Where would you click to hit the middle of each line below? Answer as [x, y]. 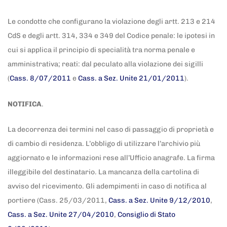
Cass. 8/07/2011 [40, 79]
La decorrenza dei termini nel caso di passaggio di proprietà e [111, 130]
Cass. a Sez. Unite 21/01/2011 [131, 79]
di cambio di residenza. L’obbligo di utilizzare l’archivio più [104, 144]
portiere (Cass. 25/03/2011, [58, 201]
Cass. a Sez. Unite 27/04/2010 [61, 215]
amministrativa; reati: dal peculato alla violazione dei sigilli [105, 64]
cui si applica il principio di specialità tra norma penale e [101, 50]
